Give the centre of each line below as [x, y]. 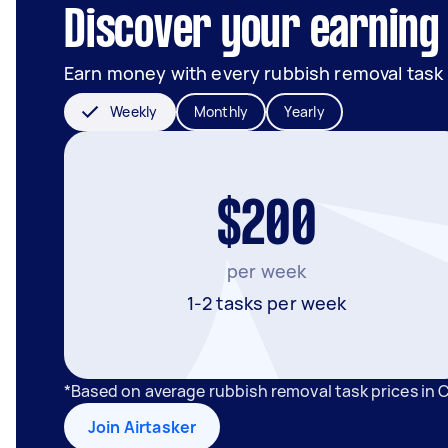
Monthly [221, 111]
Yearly [304, 111]
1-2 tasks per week [266, 303]
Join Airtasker [142, 427]
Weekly [134, 111]
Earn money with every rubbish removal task [254, 73]
